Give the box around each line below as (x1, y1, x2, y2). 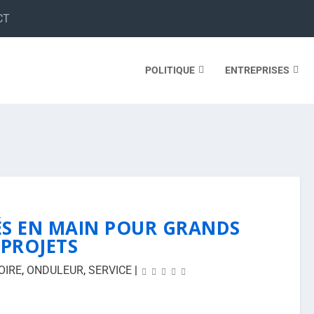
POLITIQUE (144, 64, 195, 76)
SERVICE (88, 264, 132, 277)
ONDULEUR (27, 264, 83, 277)
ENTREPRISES (224, 64, 289, 76)
